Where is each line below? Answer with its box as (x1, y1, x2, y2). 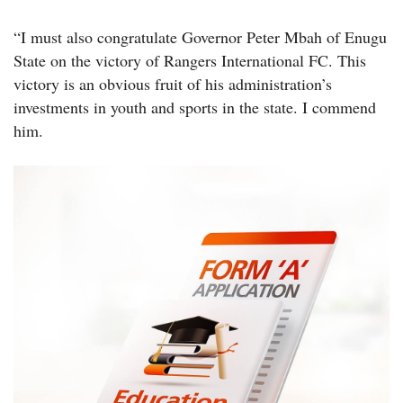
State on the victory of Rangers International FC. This (13, 49, 366, 71)
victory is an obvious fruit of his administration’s (13, 72, 332, 94)
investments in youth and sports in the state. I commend (13, 95, 376, 118)
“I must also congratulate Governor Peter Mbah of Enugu (13, 25, 387, 48)
